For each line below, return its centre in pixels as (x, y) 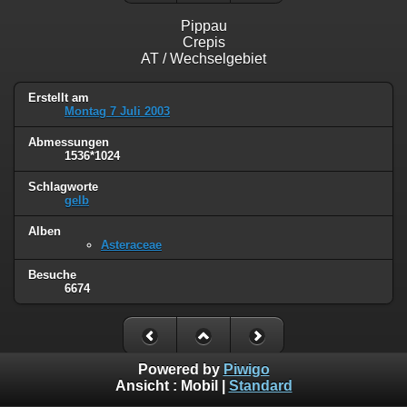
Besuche (52, 275)
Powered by (180, 370)
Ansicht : (148, 386)
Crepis (203, 42)
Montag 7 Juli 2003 (117, 111)
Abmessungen (69, 142)
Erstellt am (59, 97)
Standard (260, 386)
